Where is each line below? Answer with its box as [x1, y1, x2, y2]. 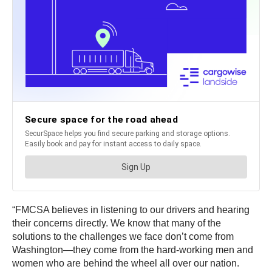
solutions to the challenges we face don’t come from [12, 231, 234, 242]
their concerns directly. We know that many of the [12, 218, 221, 229]
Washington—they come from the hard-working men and [12, 245, 253, 256]
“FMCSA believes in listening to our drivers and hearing [12, 205, 250, 216]
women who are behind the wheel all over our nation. [12, 258, 242, 269]
